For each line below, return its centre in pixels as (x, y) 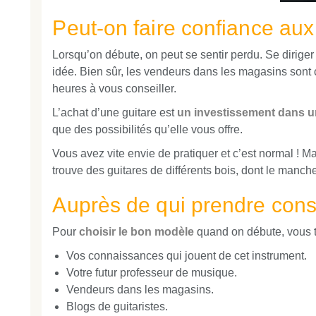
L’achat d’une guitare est (115, 113)
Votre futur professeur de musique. (152, 273)
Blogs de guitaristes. (117, 307)
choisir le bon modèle (137, 232)
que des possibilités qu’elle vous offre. (148, 130)
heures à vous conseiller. (115, 89)
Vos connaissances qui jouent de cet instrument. (187, 256)
